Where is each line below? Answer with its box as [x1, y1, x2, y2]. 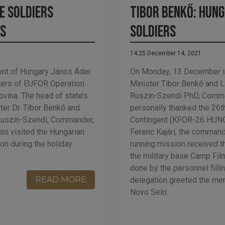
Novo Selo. [130, 187, 168, 197]
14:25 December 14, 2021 [130, 49, 201, 57]
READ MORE [35, 174, 86, 184]
